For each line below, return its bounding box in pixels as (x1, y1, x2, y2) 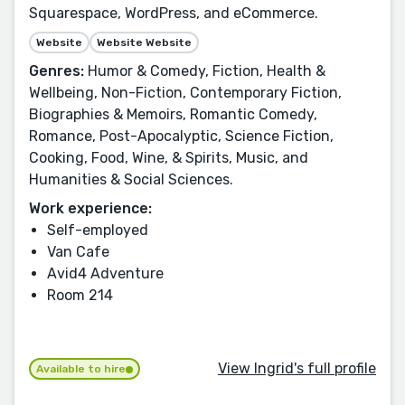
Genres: (29, 62, 84, 80)
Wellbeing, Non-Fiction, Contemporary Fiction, (29, 84, 342, 102)
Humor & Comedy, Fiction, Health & (84, 62, 325, 80)
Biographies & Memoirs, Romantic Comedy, (29, 106, 317, 124)
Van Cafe (47, 243, 109, 261)
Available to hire (36, 363, 126, 376)
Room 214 (47, 287, 113, 305)
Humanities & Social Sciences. (29, 171, 233, 189)
